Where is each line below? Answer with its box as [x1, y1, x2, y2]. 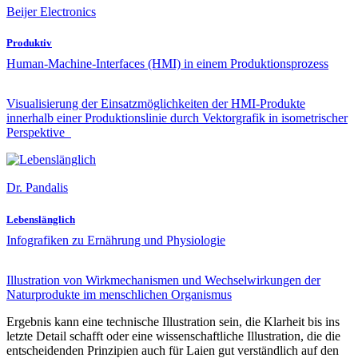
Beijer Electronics [6, 5, 96, 19]
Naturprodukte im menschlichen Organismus [6, 287, 232, 301]
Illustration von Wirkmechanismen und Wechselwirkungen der [6, 272, 320, 287]
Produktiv [6, 37, 52, 50]
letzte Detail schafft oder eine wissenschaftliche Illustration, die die [6, 328, 340, 343]
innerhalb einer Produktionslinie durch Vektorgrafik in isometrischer [6, 111, 348, 125]
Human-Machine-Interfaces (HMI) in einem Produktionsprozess [6, 57, 328, 71]
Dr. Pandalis [6, 181, 68, 195]
